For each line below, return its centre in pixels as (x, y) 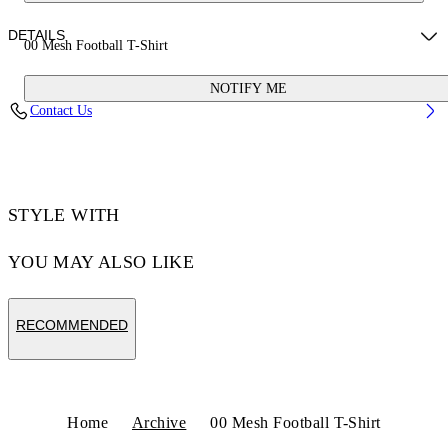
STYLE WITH (64, 215)
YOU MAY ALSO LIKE (101, 262)
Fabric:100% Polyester (88, 99)
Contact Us (61, 111)
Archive (159, 423)
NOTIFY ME (248, 89)
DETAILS (36, 35)
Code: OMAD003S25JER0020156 (121, 133)
